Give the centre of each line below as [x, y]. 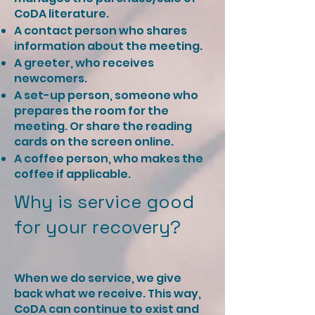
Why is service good [104, 202]
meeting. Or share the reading [103, 126]
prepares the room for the [91, 111]
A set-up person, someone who [106, 95]
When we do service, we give [98, 278]
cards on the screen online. [94, 142]
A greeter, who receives [84, 63]
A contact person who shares [101, 31]
